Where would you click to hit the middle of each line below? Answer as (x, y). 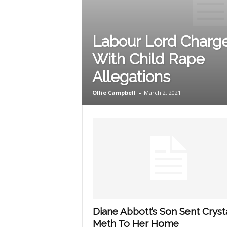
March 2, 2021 (162, 92)
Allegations (131, 77)
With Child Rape (148, 59)
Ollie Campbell (114, 92)
